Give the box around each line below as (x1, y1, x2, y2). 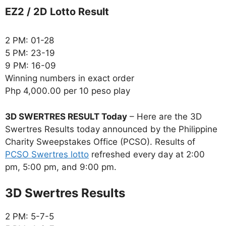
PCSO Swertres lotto (5, 149, 89, 159)
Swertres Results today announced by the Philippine (5, 124, 217, 134)
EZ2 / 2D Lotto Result (5, 6, 109, 18)
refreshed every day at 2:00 (89, 149, 205, 159)
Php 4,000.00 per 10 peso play (5, 86, 130, 96)
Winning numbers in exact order (5, 73, 134, 84)
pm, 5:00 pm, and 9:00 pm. (5, 161, 117, 172)
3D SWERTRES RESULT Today (5, 111, 127, 122)
